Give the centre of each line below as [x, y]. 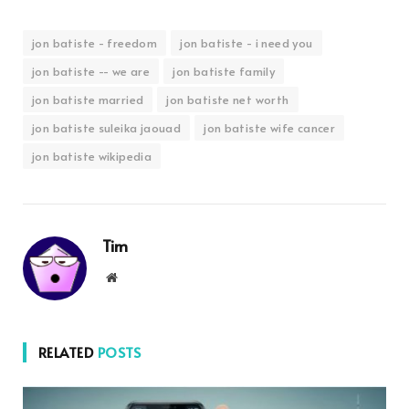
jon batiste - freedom [95, 42]
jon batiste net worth [228, 99]
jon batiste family [224, 71]
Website [136, 276]
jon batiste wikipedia [92, 156]
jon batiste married [88, 99]
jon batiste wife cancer [270, 127]
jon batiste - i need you [246, 42]
